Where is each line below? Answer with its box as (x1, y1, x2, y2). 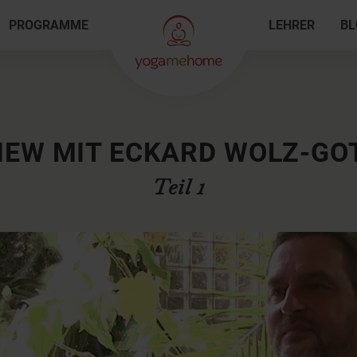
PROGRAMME (8, 18, 88, 33)
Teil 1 (152, 173, 205, 202)
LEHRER (269, 18, 316, 33)
